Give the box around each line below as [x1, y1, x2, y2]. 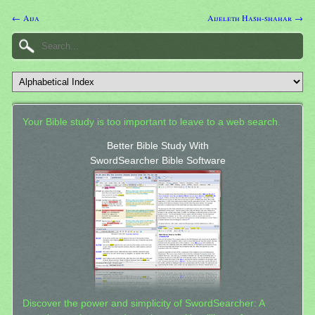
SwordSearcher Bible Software [89, 155, 226, 167]
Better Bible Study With [106, 141, 209, 152]
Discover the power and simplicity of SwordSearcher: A [22, 298, 264, 309]
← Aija [12, 12, 39, 24]
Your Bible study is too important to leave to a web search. [22, 116, 281, 127]
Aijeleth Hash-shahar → [207, 12, 303, 24]
